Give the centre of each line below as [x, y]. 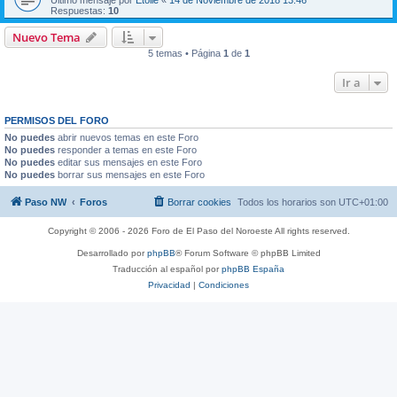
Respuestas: [79, 11]
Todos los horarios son [288, 202]
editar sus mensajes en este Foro [128, 162]
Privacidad [169, 284]
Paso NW [46, 202]
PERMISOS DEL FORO [57, 121]
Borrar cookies [199, 202]
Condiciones [224, 284]
